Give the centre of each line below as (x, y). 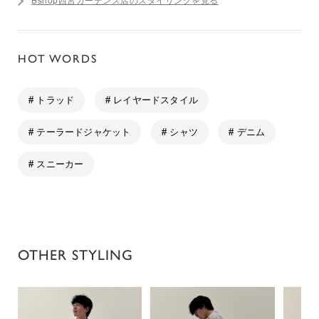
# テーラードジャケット (80, 132)
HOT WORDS (58, 59)
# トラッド (52, 100)
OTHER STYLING (75, 255)
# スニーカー (56, 164)
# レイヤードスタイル (151, 100)
